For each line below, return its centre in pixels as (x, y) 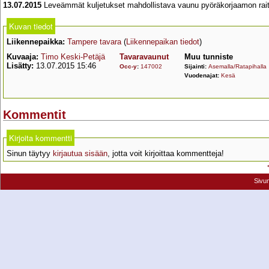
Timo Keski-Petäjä (73, 57)
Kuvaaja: (23, 57)
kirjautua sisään (80, 154)
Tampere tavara (94, 42)
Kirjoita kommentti (41, 138)
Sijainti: (196, 66)
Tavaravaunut (144, 57)
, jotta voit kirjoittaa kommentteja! (166, 154)
